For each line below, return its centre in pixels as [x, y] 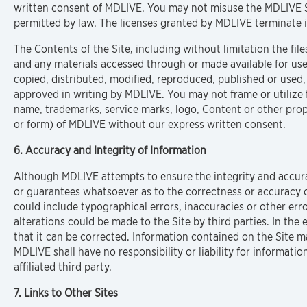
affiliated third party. [63, 267]
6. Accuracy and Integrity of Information [110, 150]
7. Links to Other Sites [66, 293]
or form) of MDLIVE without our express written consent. [150, 124]
